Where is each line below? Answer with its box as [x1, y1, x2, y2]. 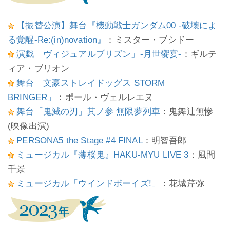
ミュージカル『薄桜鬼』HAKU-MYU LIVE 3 [16, 150, 189, 160]
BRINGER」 [8, 92, 56, 102]
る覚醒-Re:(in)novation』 [8, 35, 106, 45]
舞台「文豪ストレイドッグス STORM [16, 78, 165, 88]
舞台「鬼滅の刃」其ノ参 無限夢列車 [16, 107, 161, 117]
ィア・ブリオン [8, 64, 70, 73]
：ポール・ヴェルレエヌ [56, 92, 154, 102]
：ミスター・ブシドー [106, 35, 195, 45]
